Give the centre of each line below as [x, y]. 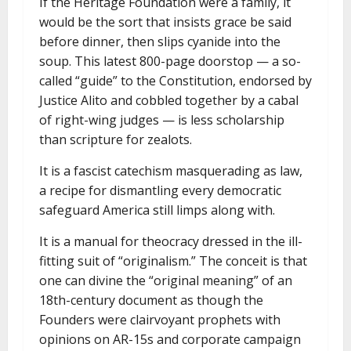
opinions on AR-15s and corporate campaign [170, 339]
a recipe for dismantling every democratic [160, 190]
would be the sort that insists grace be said [165, 22]
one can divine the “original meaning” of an [166, 280]
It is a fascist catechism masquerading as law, [171, 171]
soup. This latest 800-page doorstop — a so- [170, 61]
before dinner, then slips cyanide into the [160, 42]
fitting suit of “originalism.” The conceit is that [173, 261]
